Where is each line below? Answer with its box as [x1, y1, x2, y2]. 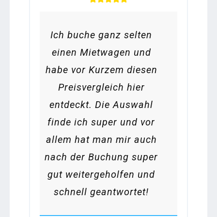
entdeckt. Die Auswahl [49, 99, 153, 111]
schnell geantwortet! [54, 186, 149, 198]
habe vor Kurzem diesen [45, 64, 157, 76]
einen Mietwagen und [51, 46, 151, 59]
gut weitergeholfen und [47, 169, 155, 181]
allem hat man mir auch [46, 134, 157, 146]
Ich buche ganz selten [50, 29, 152, 41]
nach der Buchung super [45, 151, 158, 163]
